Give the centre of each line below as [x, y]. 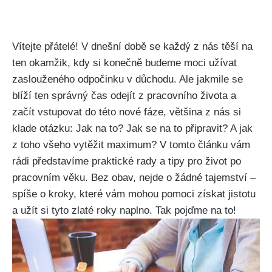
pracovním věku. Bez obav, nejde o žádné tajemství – [134, 178]
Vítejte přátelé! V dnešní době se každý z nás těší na [132, 47]
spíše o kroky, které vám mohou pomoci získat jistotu [134, 194]
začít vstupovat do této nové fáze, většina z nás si [127, 112]
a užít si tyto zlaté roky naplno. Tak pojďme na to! [124, 211]
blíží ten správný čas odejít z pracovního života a [124, 96]
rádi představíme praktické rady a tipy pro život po [127, 161]
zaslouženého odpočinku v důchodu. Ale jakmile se [127, 80]
